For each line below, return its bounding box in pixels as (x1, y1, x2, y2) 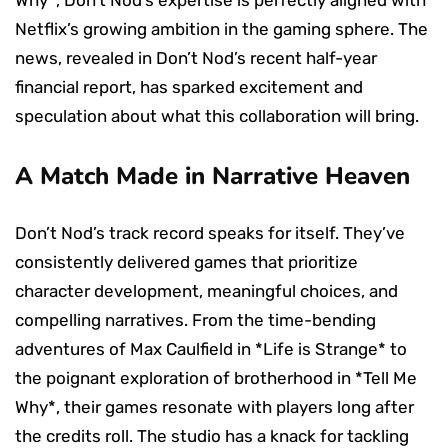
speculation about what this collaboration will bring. (15, 105, 419, 126)
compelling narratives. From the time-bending (15, 309, 376, 330)
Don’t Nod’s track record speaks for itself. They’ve (15, 222, 405, 243)
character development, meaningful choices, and (15, 280, 398, 301)
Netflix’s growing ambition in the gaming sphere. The (15, 18, 428, 39)
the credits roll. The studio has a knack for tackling (15, 425, 409, 446)
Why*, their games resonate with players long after (15, 396, 414, 417)
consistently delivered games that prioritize (15, 251, 358, 272)
